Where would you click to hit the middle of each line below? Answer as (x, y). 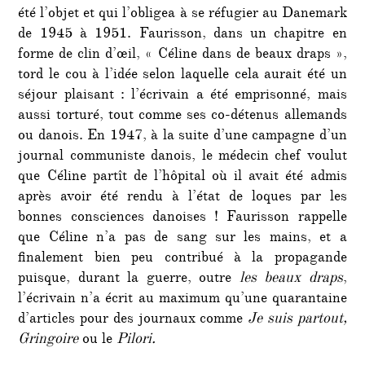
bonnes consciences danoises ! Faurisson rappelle (182, 219)
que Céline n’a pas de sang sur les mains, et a (182, 239)
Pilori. (136, 341)
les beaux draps (291, 280)
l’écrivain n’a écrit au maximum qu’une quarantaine (182, 300)
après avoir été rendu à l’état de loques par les (182, 198)
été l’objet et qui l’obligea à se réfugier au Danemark (182, 15)
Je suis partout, (297, 321)
